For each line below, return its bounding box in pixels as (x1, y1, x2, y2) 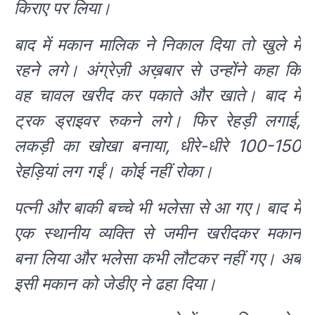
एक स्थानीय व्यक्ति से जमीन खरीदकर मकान (14, 223, 301, 244)
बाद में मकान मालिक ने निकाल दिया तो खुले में (14, 34, 301, 56)
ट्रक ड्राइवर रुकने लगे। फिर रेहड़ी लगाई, (14, 110, 301, 131)
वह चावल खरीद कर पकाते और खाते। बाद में (14, 85, 301, 106)
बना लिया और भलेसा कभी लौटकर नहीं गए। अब (14, 248, 301, 269)
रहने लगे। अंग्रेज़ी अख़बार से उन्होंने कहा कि (14, 60, 301, 81)
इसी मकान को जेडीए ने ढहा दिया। (14, 274, 217, 295)
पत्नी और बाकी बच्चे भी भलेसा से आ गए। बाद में (14, 198, 301, 219)
